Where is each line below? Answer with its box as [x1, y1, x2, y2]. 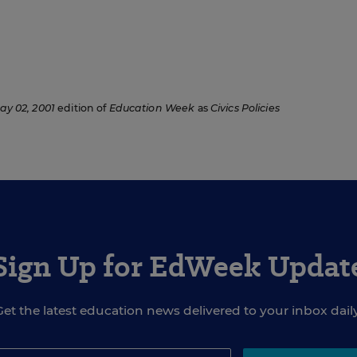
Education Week [108, 102, 195, 114]
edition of [55, 102, 109, 114]
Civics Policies [210, 102, 280, 114]
